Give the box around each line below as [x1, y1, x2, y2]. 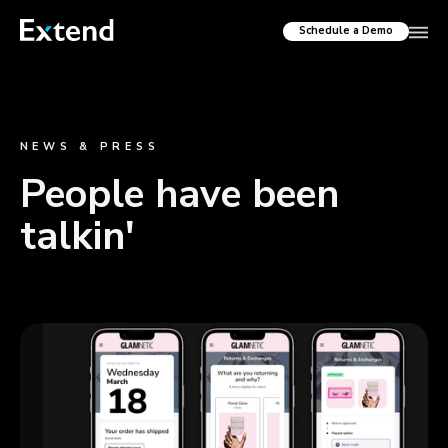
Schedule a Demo [298, 23, 393, 39]
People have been [19, 166, 339, 221]
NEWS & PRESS [19, 138, 160, 154]
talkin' [19, 208, 135, 263]
